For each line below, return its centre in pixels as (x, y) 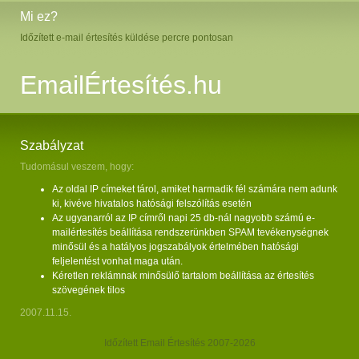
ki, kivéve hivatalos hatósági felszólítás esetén (152, 204)
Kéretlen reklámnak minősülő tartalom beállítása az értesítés (183, 276)
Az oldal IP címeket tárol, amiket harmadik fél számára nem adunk (195, 189)
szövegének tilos (89, 290)
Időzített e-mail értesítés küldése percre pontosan (127, 38)
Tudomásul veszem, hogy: (77, 167)
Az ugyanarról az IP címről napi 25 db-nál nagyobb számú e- (184, 218)
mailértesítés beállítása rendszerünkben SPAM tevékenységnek (190, 232)
